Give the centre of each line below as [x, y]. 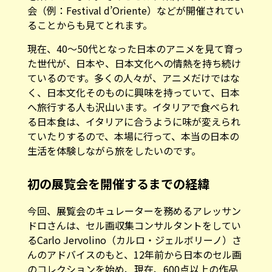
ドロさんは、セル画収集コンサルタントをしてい [134, 225]
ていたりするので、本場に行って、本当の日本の [133, 136]
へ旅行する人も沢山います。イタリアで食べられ [133, 107]
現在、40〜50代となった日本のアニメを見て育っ [135, 48]
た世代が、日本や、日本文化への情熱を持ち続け [134, 63]
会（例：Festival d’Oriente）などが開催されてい [135, 10]
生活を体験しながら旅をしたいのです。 [114, 150]
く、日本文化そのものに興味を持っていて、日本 [133, 92]
